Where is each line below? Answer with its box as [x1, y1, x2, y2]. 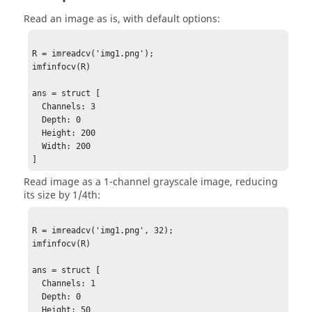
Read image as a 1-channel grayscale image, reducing [24, 175, 278, 190]
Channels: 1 [32, 278, 42, 288]
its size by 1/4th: [24, 188, 100, 203]
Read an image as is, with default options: [24, 12, 220, 26]
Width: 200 [32, 141, 42, 152]
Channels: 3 [32, 102, 42, 112]
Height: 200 [32, 128, 42, 139]
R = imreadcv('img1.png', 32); [32, 225, 174, 235]
